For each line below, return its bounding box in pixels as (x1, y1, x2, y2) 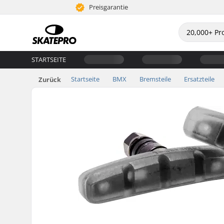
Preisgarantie (87, 2, 128, 11)
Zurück (38, 74, 61, 84)
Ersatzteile (184, 74, 214, 83)
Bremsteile (139, 74, 171, 83)
